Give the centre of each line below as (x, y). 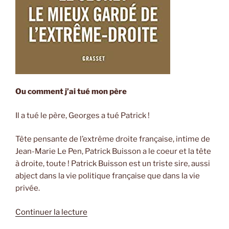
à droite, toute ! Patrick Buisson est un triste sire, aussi (113, 164)
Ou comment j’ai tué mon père (71, 92)
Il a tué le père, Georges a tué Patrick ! (83, 115)
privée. (28, 188)
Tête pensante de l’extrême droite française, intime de (113, 139)
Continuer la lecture (51, 212)
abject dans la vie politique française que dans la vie (108, 176)
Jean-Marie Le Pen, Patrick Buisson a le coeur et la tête (113, 152)
